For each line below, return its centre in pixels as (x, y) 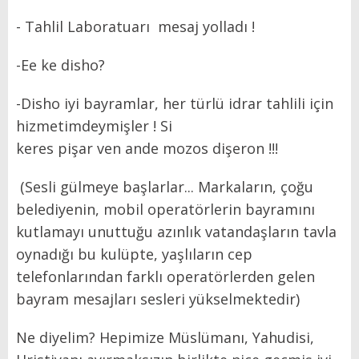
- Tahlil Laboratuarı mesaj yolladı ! (135, 26)
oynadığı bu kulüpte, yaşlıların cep (134, 254)
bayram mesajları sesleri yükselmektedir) (160, 298)
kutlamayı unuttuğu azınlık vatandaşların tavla (176, 231)
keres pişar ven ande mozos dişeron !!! (149, 148)
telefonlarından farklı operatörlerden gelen (165, 276)
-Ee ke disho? (61, 65)
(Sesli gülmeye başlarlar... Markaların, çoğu (165, 186)
